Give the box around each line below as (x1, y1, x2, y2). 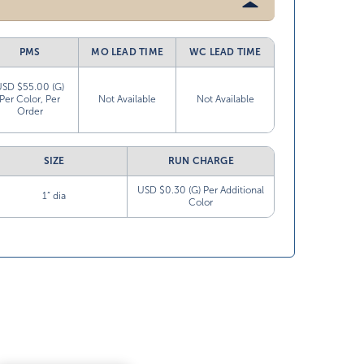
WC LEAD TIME (188, 46, 262, 58)
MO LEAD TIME (91, 46, 164, 58)
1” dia (42, 190, 67, 202)
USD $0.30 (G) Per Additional (137, 184, 265, 197)
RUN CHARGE (167, 155, 234, 167)
